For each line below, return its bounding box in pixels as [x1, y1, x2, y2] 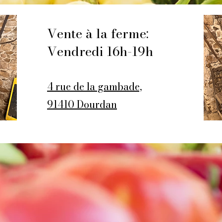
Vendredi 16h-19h [47, 42, 153, 61]
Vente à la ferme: [47, 24, 149, 43]
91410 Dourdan [47, 97, 117, 112]
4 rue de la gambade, [47, 79, 142, 94]
